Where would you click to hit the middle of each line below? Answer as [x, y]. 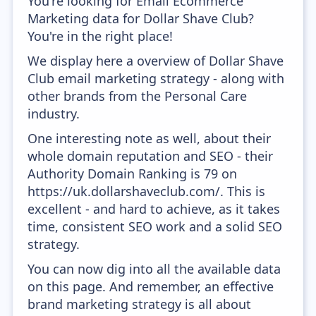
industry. [54, 114]
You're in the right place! [101, 36]
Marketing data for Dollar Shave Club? [141, 18]
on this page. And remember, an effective [151, 286]
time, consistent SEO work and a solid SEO [155, 226]
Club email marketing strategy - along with [156, 78]
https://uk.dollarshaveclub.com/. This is [147, 191]
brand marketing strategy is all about [140, 304]
